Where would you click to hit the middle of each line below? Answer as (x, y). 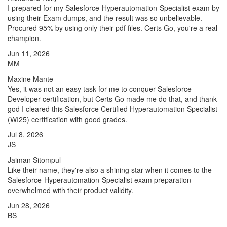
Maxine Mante (30, 79)
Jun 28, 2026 (29, 205)
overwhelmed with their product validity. (70, 190)
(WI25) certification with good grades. (67, 119)
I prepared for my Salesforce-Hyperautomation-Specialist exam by (113, 8)
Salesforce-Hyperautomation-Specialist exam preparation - (102, 180)
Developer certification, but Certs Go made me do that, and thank (112, 99)
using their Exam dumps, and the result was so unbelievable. (105, 18)
